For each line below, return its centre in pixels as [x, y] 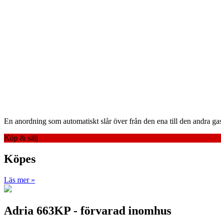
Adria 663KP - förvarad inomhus [88, 210]
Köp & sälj [21, 138]
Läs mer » [19, 180]
